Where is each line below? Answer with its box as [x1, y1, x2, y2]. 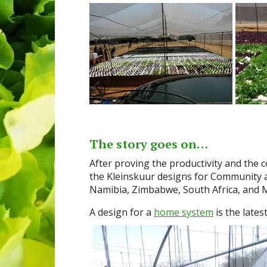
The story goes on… [89, 135, 208, 152]
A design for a [89, 205, 154, 219]
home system [154, 205, 213, 219]
